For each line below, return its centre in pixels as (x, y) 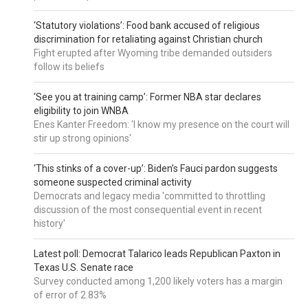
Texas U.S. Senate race (84, 268)
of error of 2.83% (70, 295)
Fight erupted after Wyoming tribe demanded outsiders (153, 53)
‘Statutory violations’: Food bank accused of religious (147, 26)
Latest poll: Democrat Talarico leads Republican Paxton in (157, 254)
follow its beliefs (69, 67)
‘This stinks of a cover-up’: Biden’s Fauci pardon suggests (156, 169)
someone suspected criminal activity (113, 183)
